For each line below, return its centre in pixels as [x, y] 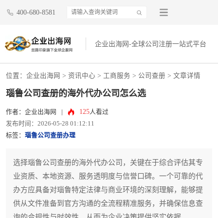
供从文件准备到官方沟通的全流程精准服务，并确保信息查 [108, 204]
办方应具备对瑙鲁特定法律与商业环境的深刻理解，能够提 [108, 190]
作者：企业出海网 [31, 112]
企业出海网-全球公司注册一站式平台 [151, 44]
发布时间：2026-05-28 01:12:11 [50, 124]
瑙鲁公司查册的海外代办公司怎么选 [76, 94]
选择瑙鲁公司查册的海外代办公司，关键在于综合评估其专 [108, 163]
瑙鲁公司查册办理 [50, 136]
